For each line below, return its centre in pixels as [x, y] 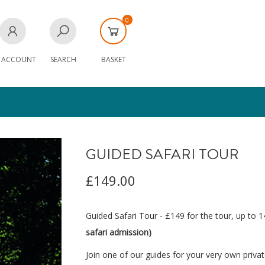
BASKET [113, 59]
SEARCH [63, 59]
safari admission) [119, 232]
